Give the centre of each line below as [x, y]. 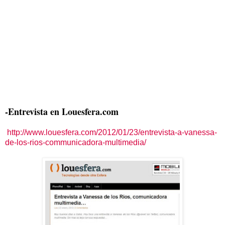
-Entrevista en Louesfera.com [62, 111]
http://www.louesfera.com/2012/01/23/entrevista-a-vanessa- [112, 132]
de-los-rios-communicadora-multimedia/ [76, 142]
